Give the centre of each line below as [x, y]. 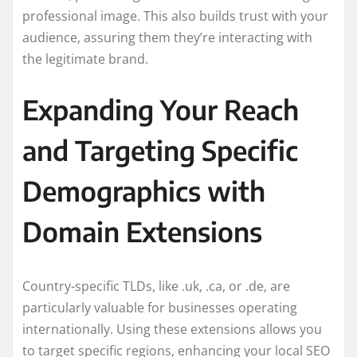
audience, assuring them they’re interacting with [167, 37]
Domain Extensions [142, 231]
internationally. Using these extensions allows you [172, 329]
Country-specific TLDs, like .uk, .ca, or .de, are [156, 286]
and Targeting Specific [160, 149]
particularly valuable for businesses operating [160, 307]
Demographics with [144, 190]
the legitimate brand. [85, 59]
